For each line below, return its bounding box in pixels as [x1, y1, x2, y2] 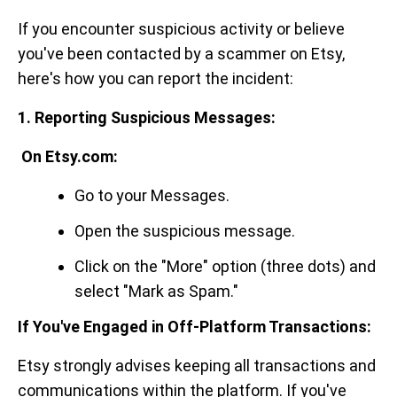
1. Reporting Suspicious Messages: [18, 108, 276, 127]
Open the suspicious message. [74, 222, 295, 240]
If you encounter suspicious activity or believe [18, 19, 345, 38]
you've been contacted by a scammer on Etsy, [18, 44, 345, 63]
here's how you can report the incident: [18, 69, 293, 88]
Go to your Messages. [74, 186, 230, 205]
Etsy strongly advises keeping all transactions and [18, 356, 376, 375]
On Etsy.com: [21, 147, 118, 166]
